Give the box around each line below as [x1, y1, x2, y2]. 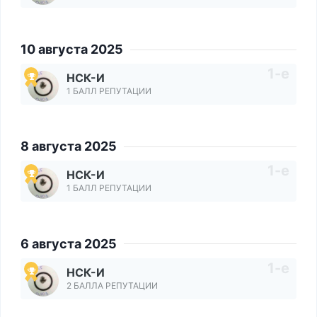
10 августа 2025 [21, 42, 123, 57]
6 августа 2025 [21, 236, 117, 251]
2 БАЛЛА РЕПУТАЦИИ [67, 279, 158, 291]
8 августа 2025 [21, 139, 117, 154]
